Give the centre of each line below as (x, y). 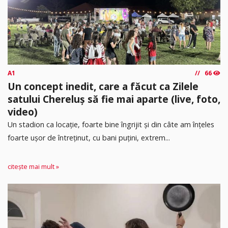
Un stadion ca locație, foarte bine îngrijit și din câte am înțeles (111, 125)
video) (23, 112)
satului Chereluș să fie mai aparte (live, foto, (114, 99)
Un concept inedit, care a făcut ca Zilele (103, 87)
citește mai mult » (33, 166)
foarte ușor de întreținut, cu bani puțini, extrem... (89, 138)
